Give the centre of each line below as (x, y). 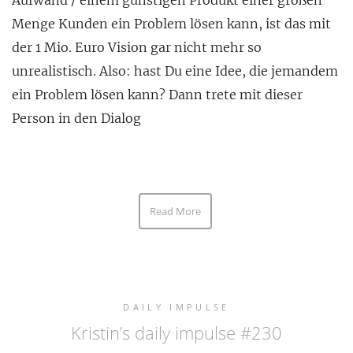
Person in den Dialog (76, 119)
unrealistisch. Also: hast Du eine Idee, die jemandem (175, 71)
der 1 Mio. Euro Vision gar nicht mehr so (137, 48)
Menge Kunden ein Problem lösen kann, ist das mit (171, 24)
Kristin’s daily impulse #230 (176, 333)
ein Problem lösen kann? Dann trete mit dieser (157, 95)
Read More (175, 212)
